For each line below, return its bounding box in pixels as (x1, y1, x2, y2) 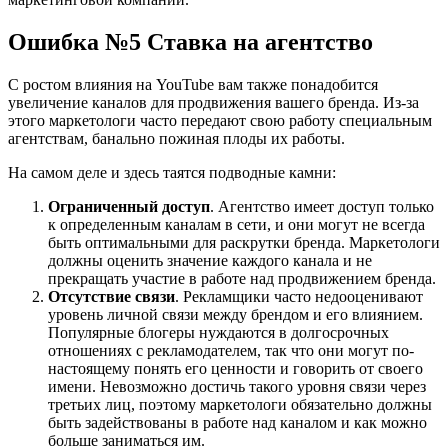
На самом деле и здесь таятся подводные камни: (8, 163, 336, 181)
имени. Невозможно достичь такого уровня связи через (48, 377, 426, 395)
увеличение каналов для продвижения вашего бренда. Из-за (8, 93, 419, 111)
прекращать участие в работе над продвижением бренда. (48, 269, 436, 287)
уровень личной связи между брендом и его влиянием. (48, 305, 423, 323)
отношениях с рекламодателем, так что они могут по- (48, 341, 414, 359)
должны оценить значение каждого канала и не (48, 251, 372, 269)
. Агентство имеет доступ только (210, 197, 434, 215)
